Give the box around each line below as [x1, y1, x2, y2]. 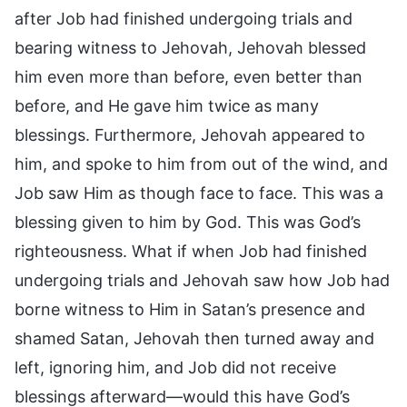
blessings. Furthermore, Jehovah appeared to [15, 124, 365, 144]
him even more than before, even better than [15, 66, 362, 86]
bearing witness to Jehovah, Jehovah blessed [15, 37, 366, 57]
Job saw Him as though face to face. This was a [15, 183, 383, 203]
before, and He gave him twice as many [15, 95, 319, 115]
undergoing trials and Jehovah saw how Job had [15, 270, 390, 290]
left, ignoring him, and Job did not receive [15, 357, 336, 377]
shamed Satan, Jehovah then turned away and [15, 328, 374, 348]
